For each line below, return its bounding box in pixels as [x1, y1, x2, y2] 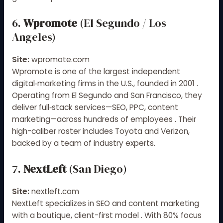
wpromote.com [31, 54, 90, 65]
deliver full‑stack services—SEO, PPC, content [11, 102, 178, 113]
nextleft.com [31, 186, 79, 197]
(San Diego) [66, 161, 127, 176]
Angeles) [11, 29, 56, 45]
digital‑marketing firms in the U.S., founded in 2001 [11, 78, 195, 89]
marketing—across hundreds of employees [11, 114, 173, 125]
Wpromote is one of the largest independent [11, 66, 180, 77]
